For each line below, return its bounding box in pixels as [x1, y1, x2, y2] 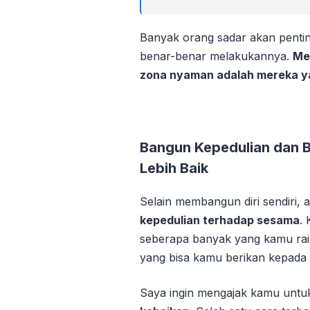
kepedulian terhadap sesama [140, 212, 300, 227]
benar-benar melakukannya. [140, 48, 293, 63]
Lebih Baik [140, 159, 208, 176]
